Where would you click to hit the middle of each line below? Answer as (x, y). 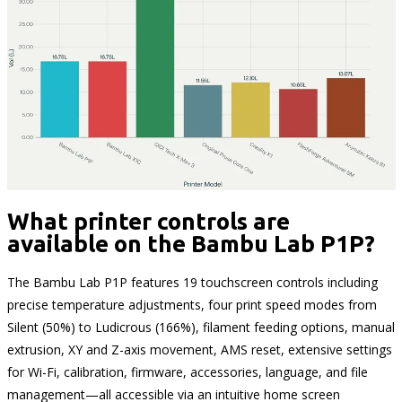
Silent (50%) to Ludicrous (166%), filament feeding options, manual (201, 327)
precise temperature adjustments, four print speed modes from (192, 304)
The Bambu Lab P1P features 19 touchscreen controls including (192, 282)
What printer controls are (148, 221)
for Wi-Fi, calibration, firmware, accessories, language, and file (187, 371)
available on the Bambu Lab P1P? (191, 243)
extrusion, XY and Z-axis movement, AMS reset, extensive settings (199, 349)
